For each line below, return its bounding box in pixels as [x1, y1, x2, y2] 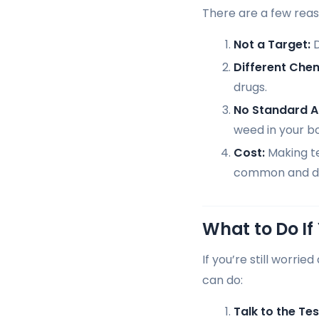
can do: [202, 271, 243, 288]
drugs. [234, 78, 267, 95]
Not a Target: [234, 36, 310, 53]
